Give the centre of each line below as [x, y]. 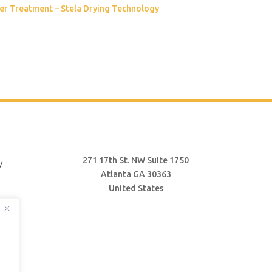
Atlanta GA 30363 [136, 174]
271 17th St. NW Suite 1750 [136, 160]
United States [136, 188]
